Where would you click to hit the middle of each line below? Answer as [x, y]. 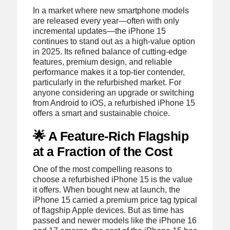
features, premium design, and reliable [102, 62]
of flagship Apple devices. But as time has [108, 210]
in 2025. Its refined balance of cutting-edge [110, 51]
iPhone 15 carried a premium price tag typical [115, 200]
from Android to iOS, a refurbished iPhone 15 [114, 103]
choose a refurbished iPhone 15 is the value [112, 179]
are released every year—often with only [106, 21]
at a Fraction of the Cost [102, 151]
